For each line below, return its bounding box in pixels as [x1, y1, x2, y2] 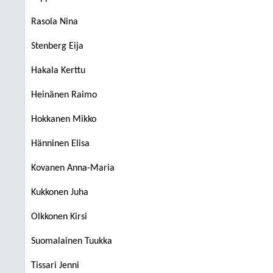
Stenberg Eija [31, 41, 83, 51]
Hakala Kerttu [31, 66, 85, 76]
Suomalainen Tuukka [31, 236, 112, 246]
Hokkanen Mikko [31, 115, 96, 124]
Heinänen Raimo [31, 90, 97, 100]
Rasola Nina [31, 17, 78, 27]
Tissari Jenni [31, 261, 79, 271]
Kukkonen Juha [31, 188, 88, 197]
